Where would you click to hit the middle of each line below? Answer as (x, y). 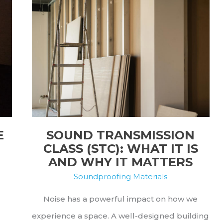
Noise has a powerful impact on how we (120, 199)
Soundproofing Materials (120, 176)
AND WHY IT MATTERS (120, 162)
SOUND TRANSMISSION (120, 135)
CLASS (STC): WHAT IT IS (120, 148)
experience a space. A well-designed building (120, 216)
